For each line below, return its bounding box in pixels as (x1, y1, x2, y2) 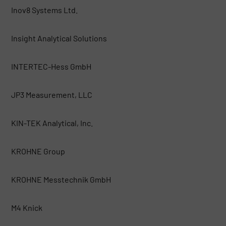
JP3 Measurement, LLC (11, 89, 92, 99)
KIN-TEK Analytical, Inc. (11, 118, 93, 128)
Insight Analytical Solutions (11, 33, 107, 43)
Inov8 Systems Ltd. (11, 5, 78, 15)
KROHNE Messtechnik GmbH (11, 174, 111, 184)
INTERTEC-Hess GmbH (11, 61, 91, 71)
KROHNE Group (11, 146, 65, 156)
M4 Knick (11, 202, 42, 212)
